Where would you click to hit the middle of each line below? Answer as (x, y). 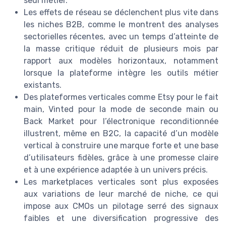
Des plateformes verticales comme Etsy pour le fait (121, 97)
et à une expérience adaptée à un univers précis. (116, 170)
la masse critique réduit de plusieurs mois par (121, 49)
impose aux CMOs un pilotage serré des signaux (121, 206)
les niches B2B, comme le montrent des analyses (121, 25)
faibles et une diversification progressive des (121, 218)
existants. (43, 85)
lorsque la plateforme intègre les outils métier (121, 73)
